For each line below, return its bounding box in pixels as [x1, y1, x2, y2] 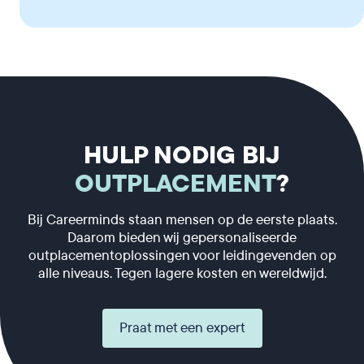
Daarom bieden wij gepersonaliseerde [67, 228, 297, 247]
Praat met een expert [119, 318, 245, 337]
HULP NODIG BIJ [84, 139, 280, 172]
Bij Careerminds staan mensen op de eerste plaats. [27, 210, 337, 229]
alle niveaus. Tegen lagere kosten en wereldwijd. [37, 264, 327, 283]
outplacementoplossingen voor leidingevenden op [28, 246, 336, 265]
